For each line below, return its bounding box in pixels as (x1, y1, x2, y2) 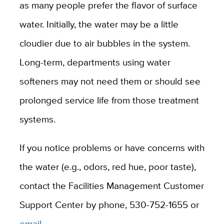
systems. (19, 112, 55, 126)
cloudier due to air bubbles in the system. (19, 36, 190, 50)
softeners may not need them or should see (19, 74, 200, 88)
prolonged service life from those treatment (19, 93, 199, 107)
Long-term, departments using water (19, 55, 170, 69)
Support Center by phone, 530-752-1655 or (19, 197, 199, 212)
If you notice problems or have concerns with (19, 140, 204, 155)
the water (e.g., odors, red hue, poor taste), (19, 159, 196, 174)
